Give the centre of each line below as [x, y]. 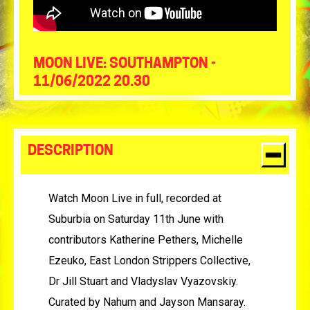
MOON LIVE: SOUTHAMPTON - [125, 65]
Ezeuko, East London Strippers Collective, [149, 261]
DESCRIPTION [71, 152]
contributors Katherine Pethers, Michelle [146, 240]
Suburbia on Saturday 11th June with [136, 219]
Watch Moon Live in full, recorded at [135, 199]
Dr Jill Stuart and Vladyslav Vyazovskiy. [143, 282]
